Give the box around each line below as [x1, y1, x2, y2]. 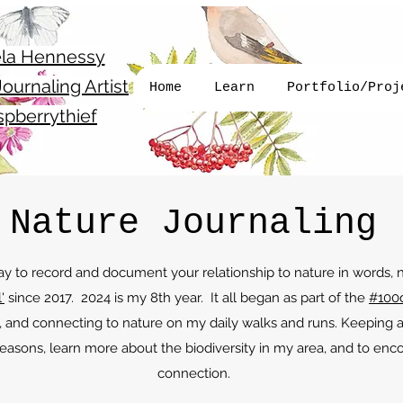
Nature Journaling [10, 202, 377, 244]
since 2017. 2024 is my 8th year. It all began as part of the [4, 289, 369, 306]
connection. [157, 364, 230, 381]
